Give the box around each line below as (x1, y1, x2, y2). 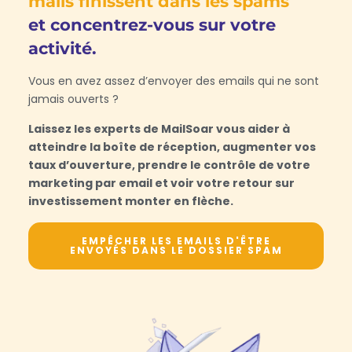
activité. (27, 38, 97, 59)
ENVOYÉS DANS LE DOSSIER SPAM (69, 244, 283, 258)
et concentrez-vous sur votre (27, 15, 276, 35)
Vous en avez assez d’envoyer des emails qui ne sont (27, 73, 319, 90)
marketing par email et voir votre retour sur (27, 174, 295, 191)
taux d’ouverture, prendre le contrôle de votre (27, 156, 310, 173)
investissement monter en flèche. (27, 192, 233, 209)
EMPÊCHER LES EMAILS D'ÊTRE (81, 234, 271, 248)
